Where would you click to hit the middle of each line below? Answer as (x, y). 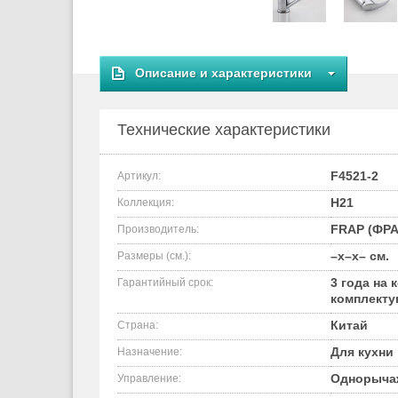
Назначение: (150, 352)
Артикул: (139, 176)
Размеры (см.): (154, 256)
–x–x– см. (360, 256)
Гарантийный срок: (165, 283)
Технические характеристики (224, 130)
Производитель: (158, 229)
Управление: (149, 378)
